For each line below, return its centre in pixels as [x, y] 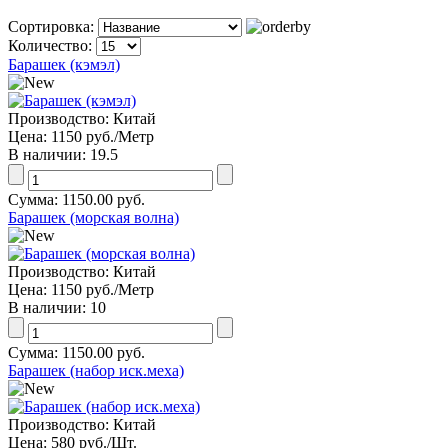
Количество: [52, 45]
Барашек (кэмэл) [64, 64]
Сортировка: [53, 26]
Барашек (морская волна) [93, 217]
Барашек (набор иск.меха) [96, 370]
